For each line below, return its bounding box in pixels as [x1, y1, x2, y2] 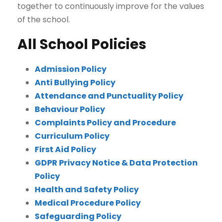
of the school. [17, 14, 70, 25]
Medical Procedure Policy [35, 197, 141, 209]
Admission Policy [35, 63, 107, 75]
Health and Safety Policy [35, 184, 139, 195]
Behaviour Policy [35, 104, 105, 115]
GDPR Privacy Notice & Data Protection [35, 157, 198, 168]
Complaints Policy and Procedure [35, 117, 176, 128]
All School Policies [17, 35, 146, 54]
